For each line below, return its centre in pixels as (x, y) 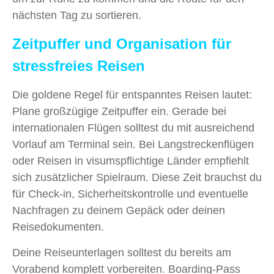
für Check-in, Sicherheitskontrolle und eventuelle (130, 194)
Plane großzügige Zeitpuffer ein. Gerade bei (119, 111)
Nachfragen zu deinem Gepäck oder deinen (119, 210)
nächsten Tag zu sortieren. (77, 15)
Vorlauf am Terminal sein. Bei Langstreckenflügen (133, 144)
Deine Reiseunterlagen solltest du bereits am (122, 252)
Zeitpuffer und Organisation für (122, 43)
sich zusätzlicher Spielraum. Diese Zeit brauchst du (137, 177)
